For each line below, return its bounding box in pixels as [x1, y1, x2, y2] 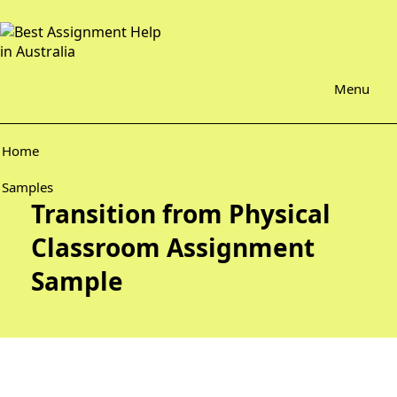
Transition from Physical [31, 197, 331, 230]
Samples [2, 178, 53, 196]
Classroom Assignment [31, 230, 315, 264]
